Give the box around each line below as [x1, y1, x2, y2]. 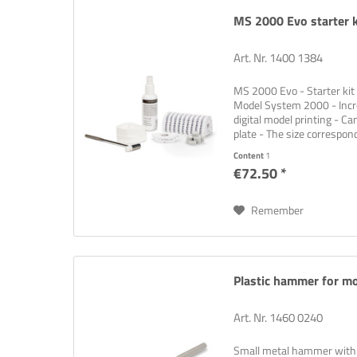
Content [233, 149, 266, 163]
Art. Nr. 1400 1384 [233, 49, 324, 68]
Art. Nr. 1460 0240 [233, 308, 324, 327]
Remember [251, 202, 304, 219]
